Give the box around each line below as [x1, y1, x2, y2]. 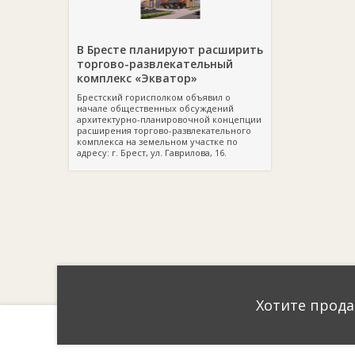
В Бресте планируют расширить [77, 42, 263, 57]
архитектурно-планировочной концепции [77, 113, 261, 125]
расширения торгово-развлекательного [77, 124, 251, 136]
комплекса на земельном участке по [77, 136, 238, 147]
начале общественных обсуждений [77, 102, 234, 114]
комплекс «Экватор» [77, 71, 197, 86]
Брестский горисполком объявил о [77, 91, 231, 103]
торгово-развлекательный [77, 56, 233, 71]
